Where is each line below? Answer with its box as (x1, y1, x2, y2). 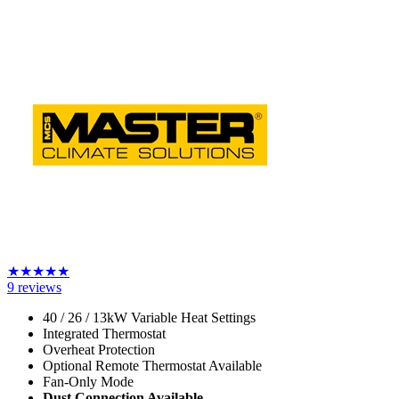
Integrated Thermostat (43, 326, 166, 342)
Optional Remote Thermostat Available (43, 358, 262, 374)
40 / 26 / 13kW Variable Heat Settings (43, 310, 256, 326)
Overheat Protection (43, 342, 155, 358)
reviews (18, 280, 61, 296)
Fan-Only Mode (43, 374, 134, 390)
